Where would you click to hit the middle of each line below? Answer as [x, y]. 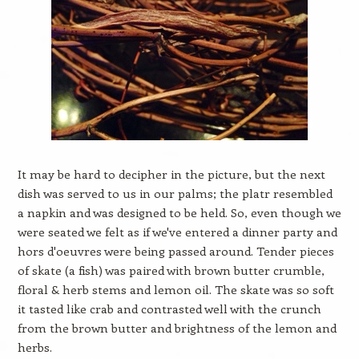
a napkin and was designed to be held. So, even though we [179, 212]
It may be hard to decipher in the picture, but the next [171, 174]
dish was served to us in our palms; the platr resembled [175, 193]
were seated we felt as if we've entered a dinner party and [177, 232]
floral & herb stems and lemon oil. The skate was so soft [175, 289]
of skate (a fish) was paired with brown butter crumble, [171, 270]
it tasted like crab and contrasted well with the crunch [169, 309]
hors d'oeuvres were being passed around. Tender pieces [175, 251]
